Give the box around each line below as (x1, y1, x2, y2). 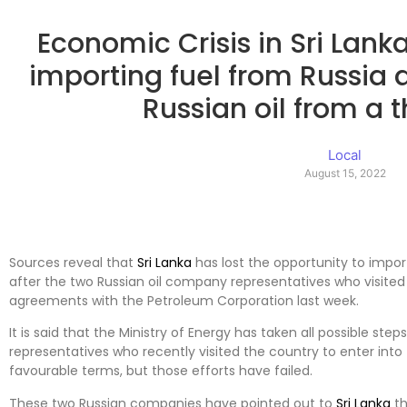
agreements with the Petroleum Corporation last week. (9, 291, 359, 310)
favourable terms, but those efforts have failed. (9, 362, 313, 381)
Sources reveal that (9, 253, 137, 272)
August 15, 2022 (303, 166, 386, 181)
